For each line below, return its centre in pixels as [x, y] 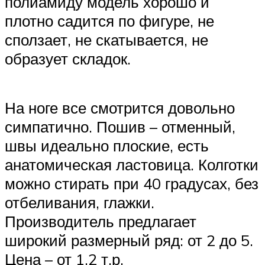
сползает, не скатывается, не [106, 39]
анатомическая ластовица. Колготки [132, 164]
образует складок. [68, 58]
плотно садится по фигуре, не [109, 20]
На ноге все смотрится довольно [120, 107]
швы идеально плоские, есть [107, 145]
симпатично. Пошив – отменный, [120, 126]
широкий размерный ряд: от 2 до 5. [129, 240]
